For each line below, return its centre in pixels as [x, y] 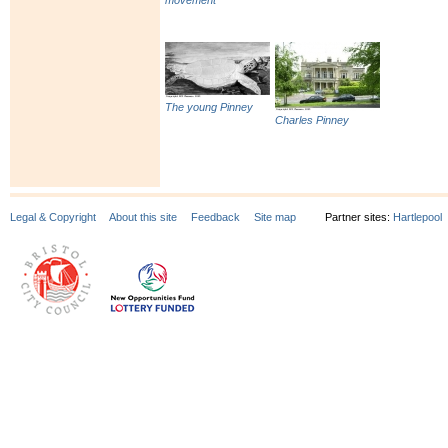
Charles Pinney [312, 120]
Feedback [215, 216]
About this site [143, 216]
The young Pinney [209, 107]
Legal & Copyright [53, 216]
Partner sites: [359, 216]
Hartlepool [417, 216]
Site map [275, 216]
